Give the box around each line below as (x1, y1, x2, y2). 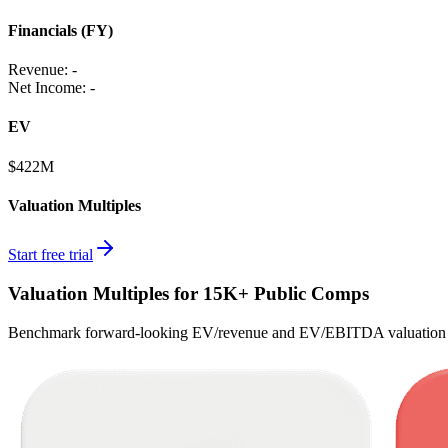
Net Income (8, 79, 82, 97)
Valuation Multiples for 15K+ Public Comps (8, 282, 369, 304)
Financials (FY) (8, 21, 113, 39)
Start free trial (8, 246, 93, 264)
